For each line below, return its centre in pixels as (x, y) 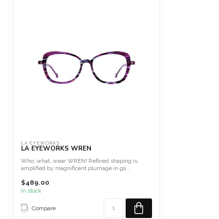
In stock (31, 191)
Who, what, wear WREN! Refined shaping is (79, 161)
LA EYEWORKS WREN (56, 149)
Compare (44, 208)
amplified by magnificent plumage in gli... (76, 168)
